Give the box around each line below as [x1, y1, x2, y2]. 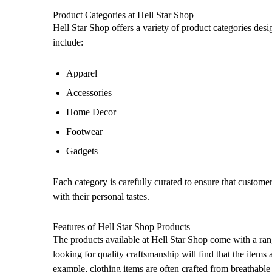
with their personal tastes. [53, 191, 149, 202]
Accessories [66, 87, 112, 98]
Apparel [66, 68, 98, 79]
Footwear [66, 126, 103, 137]
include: [53, 36, 83, 47]
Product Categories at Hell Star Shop [53, 9, 194, 20]
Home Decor [66, 107, 117, 118]
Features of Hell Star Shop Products [53, 221, 190, 232]
